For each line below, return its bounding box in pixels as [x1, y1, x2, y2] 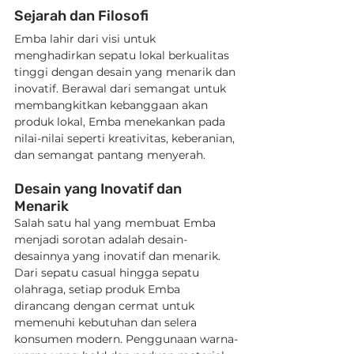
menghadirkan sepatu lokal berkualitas [14, 48, 232, 62]
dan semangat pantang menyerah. [14, 148, 205, 162]
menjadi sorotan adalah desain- [14, 232, 187, 247]
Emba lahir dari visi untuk [14, 32, 159, 46]
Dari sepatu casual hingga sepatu [14, 265, 202, 280]
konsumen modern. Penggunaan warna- [14, 332, 238, 346]
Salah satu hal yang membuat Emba [14, 216, 219, 230]
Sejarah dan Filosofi [14, 7, 149, 24]
